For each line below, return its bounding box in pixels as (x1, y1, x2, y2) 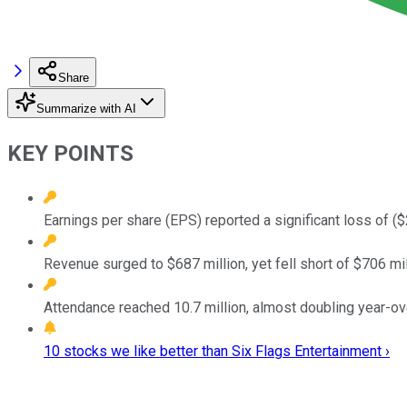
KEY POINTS (7, 140, 134, 166)
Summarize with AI (36, 101, 136, 115)
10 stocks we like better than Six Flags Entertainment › (44, 342, 390, 360)
